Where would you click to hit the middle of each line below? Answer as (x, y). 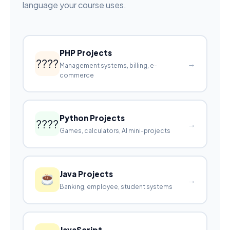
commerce (76, 75)
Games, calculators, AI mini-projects (115, 131)
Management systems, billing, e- (108, 66)
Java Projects (86, 174)
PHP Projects (85, 53)
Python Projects (92, 118)
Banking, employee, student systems (116, 187)
